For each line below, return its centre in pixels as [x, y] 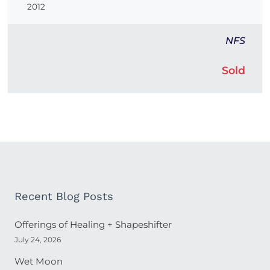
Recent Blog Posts [64, 196]
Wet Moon [39, 262]
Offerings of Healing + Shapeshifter [93, 225]
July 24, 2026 [38, 240]
